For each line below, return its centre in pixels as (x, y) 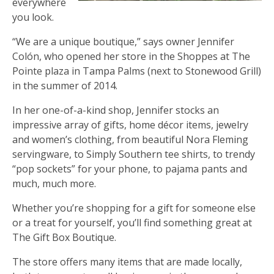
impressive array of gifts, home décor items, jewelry (130, 124)
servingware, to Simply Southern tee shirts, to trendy (134, 154)
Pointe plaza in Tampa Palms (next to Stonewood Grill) (137, 71)
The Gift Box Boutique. (64, 237)
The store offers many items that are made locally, (127, 261)
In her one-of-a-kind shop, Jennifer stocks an (116, 110)
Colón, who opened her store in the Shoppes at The (131, 56)
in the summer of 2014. (65, 85)
